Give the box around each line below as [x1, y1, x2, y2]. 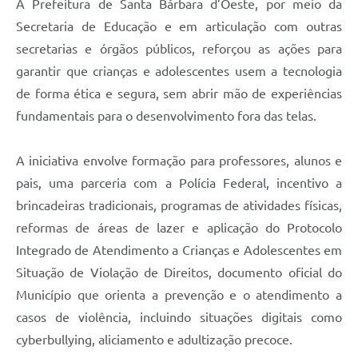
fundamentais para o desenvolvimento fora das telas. [16, 109, 316, 124]
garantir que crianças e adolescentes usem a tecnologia [16, 64, 342, 79]
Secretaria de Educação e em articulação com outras [16, 19, 342, 34]
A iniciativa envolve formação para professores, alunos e [16, 153, 342, 169]
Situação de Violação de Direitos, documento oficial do [16, 265, 342, 280]
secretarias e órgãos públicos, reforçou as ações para [16, 42, 342, 57]
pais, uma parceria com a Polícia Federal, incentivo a [16, 176, 342, 191]
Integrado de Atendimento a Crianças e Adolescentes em [16, 243, 342, 258]
